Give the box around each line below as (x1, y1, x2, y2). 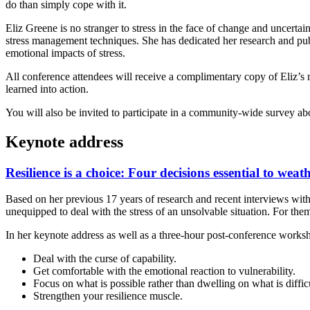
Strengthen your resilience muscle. (33, 290, 183, 302)
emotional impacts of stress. (6, 46, 125, 59)
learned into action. (6, 82, 91, 95)
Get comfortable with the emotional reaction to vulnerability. (33, 265, 295, 277)
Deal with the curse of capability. (33, 253, 176, 265)
